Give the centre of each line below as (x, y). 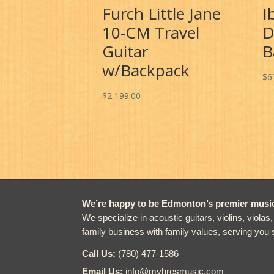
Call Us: (100, 253)
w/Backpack (146, 71)
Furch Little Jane (161, 14)
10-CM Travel (150, 33)
